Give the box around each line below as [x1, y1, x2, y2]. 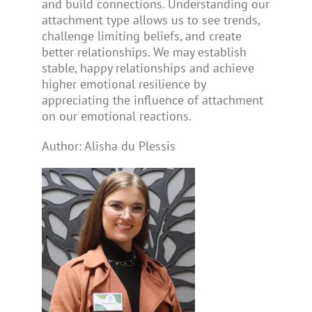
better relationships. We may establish [41, 43, 247, 60]
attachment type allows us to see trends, [41, 11, 260, 28]
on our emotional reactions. [41, 107, 192, 124]
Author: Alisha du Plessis [41, 137, 175, 154]
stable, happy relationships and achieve [41, 59, 254, 76]
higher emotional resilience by [41, 75, 205, 92]
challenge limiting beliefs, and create [41, 27, 242, 44]
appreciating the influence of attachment [41, 91, 263, 108]
